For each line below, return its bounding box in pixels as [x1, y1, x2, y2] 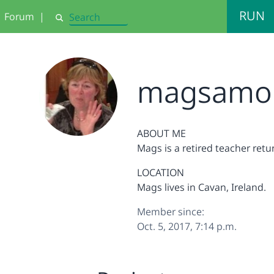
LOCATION [137, 166, 184, 179]
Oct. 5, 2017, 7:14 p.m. [137, 220, 237, 233]
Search [54, 17, 82, 29]
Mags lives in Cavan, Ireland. [137, 180, 266, 194]
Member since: [137, 205, 204, 218]
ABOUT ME [137, 127, 186, 140]
